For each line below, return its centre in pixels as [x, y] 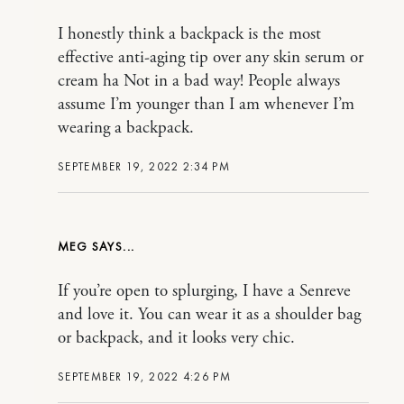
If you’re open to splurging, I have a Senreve [204, 292]
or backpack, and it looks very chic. [176, 339]
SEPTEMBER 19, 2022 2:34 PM [144, 167]
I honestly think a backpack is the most [189, 35]
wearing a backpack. [126, 129]
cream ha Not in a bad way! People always [199, 82]
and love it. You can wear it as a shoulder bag [209, 315]
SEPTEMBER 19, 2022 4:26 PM [144, 377]
